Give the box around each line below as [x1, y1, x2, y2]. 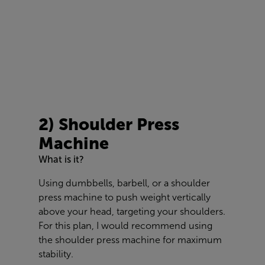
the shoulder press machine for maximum [38, 234, 222, 245]
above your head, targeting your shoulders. [38, 206, 225, 216]
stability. [38, 248, 73, 259]
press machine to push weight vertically [38, 192, 211, 202]
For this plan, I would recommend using [38, 220, 212, 231]
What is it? [38, 154, 84, 164]
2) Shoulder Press [38, 114, 179, 134]
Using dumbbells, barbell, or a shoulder [38, 177, 210, 188]
